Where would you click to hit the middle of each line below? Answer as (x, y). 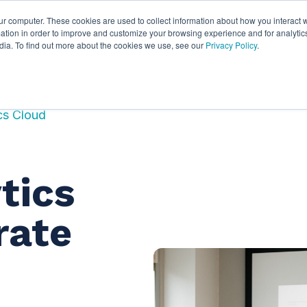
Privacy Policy (231, 45)
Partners (84, 27)
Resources (173, 27)
